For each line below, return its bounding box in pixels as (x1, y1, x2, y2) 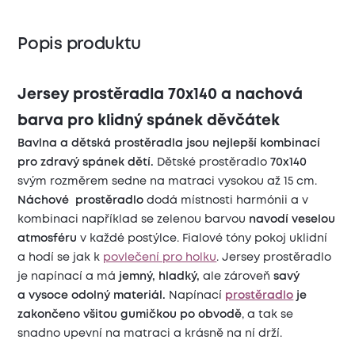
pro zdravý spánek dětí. (17, 157, 158, 167)
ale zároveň (200, 271, 274, 281)
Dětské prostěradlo (157, 157, 271, 167)
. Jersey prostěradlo (216, 252, 332, 262)
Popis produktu (17, 36, 142, 52)
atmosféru (17, 233, 78, 243)
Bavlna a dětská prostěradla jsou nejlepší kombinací (17, 138, 321, 148)
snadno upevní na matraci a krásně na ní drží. (17, 328, 283, 338)
